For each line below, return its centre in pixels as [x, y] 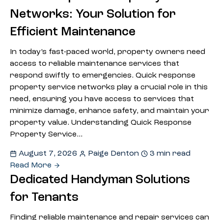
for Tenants [44, 198]
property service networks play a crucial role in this [109, 87]
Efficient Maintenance [73, 32]
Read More [32, 165]
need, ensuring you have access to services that [102, 99]
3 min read [169, 154]
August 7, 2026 [48, 154]
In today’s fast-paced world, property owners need [108, 52]
